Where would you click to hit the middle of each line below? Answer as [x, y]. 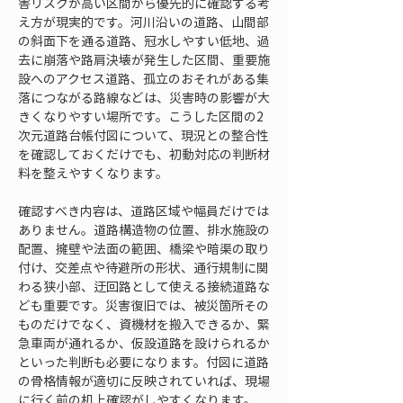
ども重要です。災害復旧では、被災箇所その [143, 305]
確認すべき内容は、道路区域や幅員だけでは [143, 210]
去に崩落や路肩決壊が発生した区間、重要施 [144, 59]
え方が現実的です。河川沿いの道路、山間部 [143, 22]
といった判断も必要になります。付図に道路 [143, 362]
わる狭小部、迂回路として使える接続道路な [144, 286]
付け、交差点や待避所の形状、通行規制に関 [143, 267]
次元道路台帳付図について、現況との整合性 [143, 135]
